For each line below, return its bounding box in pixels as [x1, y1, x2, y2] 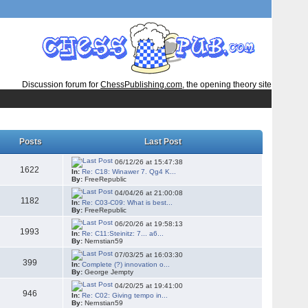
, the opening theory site [182, 80, 272, 89]
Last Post [144, 137, 182, 146]
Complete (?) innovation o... [82, 261, 170, 268]
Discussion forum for [18, 80, 100, 89]
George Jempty [82, 268, 134, 276]
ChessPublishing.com [100, 80, 182, 89]
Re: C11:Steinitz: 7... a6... [82, 230, 164, 237]
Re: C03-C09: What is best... [82, 199, 173, 206]
